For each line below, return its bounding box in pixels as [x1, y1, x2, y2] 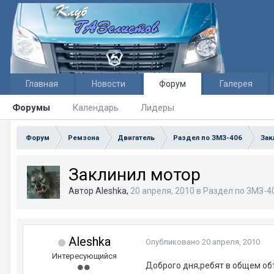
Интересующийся [52, 251, 117, 261]
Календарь [72, 102, 119, 113]
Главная [26, 79, 58, 89]
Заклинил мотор [68, 165, 201, 185]
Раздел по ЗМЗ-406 [173, 133, 242, 142]
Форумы [12, 102, 50, 113]
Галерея [220, 79, 253, 89]
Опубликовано [146, 237, 202, 246]
